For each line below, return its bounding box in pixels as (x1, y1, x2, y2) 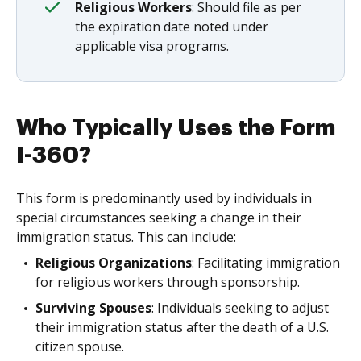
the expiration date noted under (75, 17, 268, 35)
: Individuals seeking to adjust (151, 298, 329, 317)
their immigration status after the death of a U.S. (35, 317, 329, 336)
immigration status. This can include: (16, 227, 236, 246)
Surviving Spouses (35, 298, 151, 317)
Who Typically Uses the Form (16, 116, 335, 139)
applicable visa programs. (75, 36, 229, 55)
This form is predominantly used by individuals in (16, 189, 312, 207)
